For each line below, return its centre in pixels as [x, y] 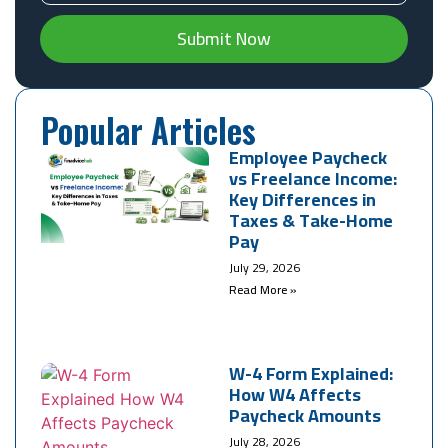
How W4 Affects [295, 394]
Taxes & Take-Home [311, 221]
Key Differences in [303, 200]
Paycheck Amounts [305, 415]
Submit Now [224, 39]
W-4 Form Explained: [311, 373]
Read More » [263, 290]
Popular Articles [148, 131]
